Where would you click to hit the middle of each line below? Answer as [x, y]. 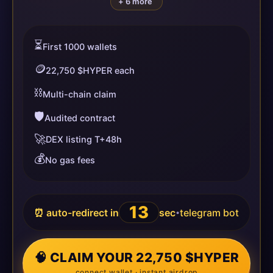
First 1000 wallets [80, 47]
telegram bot [209, 212]
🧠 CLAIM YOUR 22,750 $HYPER [136, 257]
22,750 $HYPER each [90, 70]
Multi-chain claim [80, 94]
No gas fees [70, 160]
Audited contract [80, 118]
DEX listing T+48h [84, 139]
